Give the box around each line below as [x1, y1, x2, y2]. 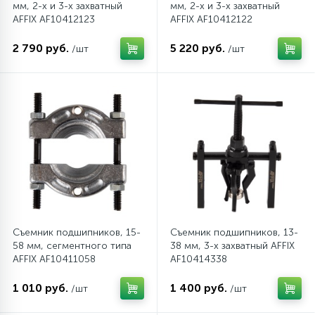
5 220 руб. [170, 41, 225, 55]
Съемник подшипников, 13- [170, 226, 298, 238]
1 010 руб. [13, 281, 68, 295]
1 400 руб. [170, 281, 227, 295]
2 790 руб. [13, 41, 69, 55]
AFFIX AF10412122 [170, 13, 252, 25]
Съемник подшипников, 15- [13, 226, 141, 238]
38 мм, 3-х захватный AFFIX [170, 240, 295, 252]
